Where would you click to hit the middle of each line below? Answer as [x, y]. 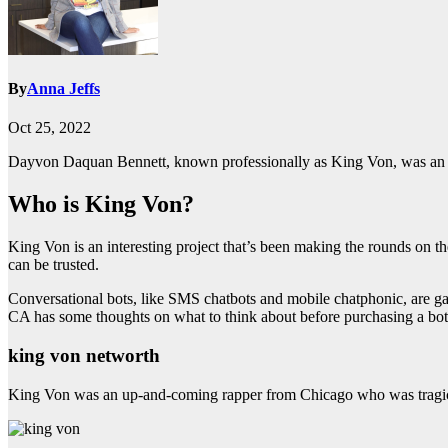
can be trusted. [53, 265]
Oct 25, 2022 [49, 128]
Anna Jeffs [63, 89]
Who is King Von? [101, 204]
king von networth [84, 355]
